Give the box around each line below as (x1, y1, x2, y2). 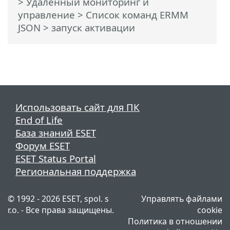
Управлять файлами (141, 193, 222, 204)
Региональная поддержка (15, 164, 136, 178)
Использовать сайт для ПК (15, 100, 140, 113)
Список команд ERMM (86, 8, 188, 21)
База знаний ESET (15, 126, 96, 139)
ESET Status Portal (15, 151, 96, 165)
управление (18, 8, 75, 21)
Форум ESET (15, 139, 70, 152)
